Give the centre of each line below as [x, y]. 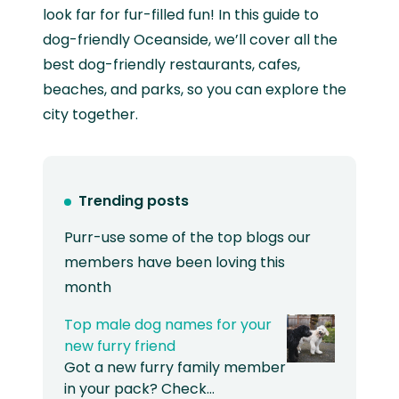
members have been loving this [175, 263]
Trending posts [134, 201]
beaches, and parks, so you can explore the [195, 89]
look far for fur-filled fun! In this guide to [181, 14]
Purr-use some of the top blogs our [187, 238]
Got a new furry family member [175, 368]
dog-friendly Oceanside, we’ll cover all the [190, 39]
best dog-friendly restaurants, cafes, [171, 64]
